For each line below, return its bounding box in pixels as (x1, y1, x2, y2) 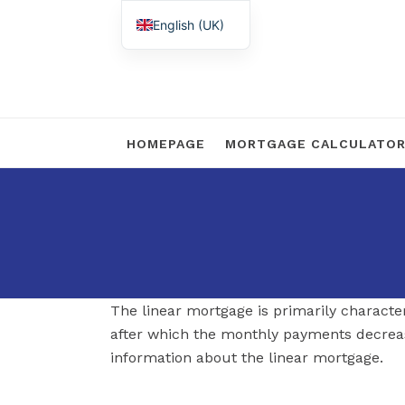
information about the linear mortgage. (110, 349, 383, 366)
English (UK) (153, 16, 225, 33)
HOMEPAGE (127, 137, 205, 151)
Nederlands (153, 46, 222, 62)
